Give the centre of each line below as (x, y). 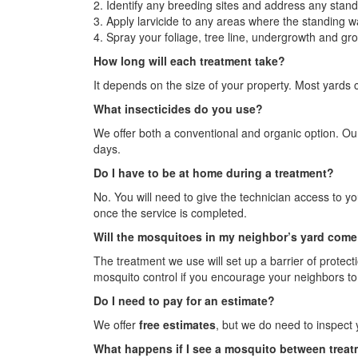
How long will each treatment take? (189, 61)
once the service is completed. (170, 213)
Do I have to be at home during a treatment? (214, 173)
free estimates (177, 325)
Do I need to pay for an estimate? (184, 301)
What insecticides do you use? (178, 109)
